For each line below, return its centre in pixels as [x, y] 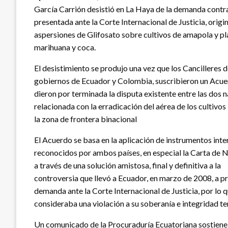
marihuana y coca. [65, 47]
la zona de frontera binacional [85, 119]
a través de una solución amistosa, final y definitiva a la [127, 165]
